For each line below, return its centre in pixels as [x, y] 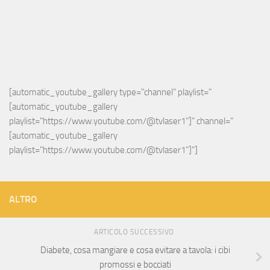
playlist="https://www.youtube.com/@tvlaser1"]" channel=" [121, 121]
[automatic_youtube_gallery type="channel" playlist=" [110, 93]
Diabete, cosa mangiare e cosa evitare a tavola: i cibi [135, 250]
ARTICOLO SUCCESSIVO [135, 232]
